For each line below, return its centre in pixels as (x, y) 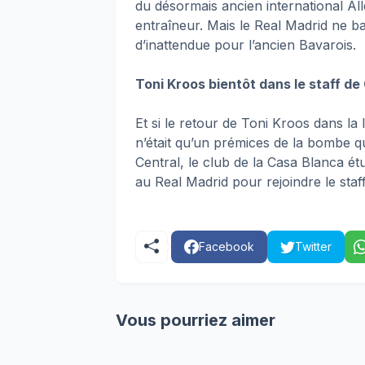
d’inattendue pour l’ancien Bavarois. (246, 45)
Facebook (226, 246)
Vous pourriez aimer (196, 320)
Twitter (313, 246)
